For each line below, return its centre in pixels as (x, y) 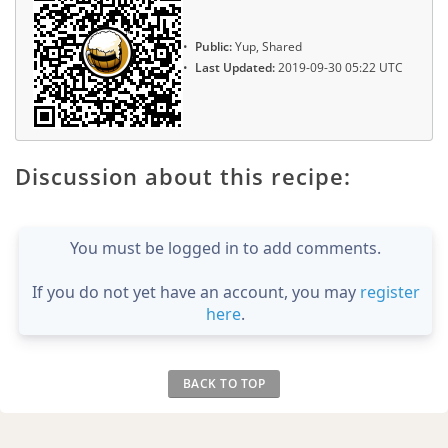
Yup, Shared (267, 46)
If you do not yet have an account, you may (195, 291)
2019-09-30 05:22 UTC (339, 67)
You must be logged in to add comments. (225, 247)
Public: (213, 46)
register (389, 291)
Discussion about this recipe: (183, 175)
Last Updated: (235, 67)
